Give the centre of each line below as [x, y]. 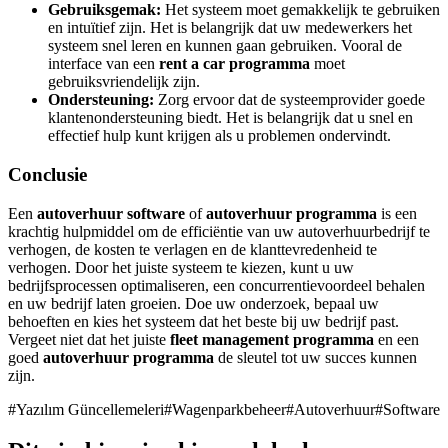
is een [397, 213]
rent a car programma [234, 64]
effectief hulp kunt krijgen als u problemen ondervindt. [219, 136]
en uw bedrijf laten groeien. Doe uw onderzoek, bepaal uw [193, 303]
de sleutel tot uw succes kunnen [315, 357]
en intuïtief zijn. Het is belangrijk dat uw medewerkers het [230, 28]
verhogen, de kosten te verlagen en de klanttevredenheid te [192, 249]
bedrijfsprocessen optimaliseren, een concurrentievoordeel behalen [216, 285]
